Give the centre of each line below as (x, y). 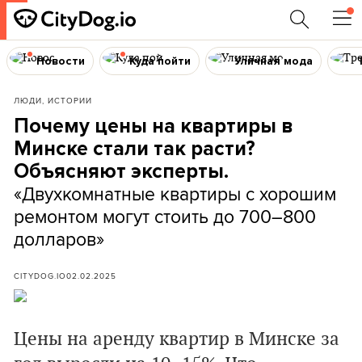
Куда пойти (160, 61)
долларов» (59, 239)
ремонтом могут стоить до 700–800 (165, 216)
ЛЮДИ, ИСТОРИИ (53, 100)
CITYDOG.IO (40, 276)
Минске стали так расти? (135, 149)
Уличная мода (274, 61)
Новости (60, 61)
